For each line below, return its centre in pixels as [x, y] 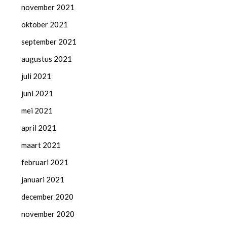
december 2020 [48, 196]
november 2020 [48, 214]
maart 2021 [41, 145]
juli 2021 [36, 76]
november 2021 [48, 7]
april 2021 [39, 127]
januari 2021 [43, 179]
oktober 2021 [45, 24]
